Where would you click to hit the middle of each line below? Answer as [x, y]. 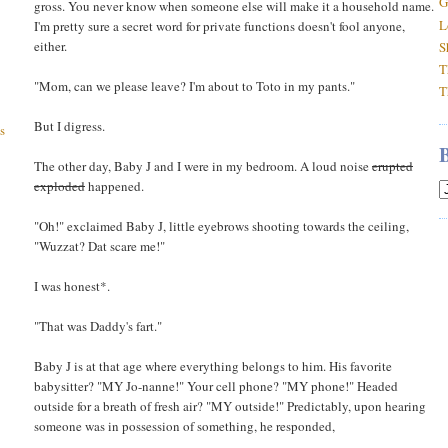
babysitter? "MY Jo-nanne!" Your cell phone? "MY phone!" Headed [216, 385]
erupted [392, 165]
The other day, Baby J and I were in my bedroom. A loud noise [203, 165]
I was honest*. [72, 285]
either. [50, 45]
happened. [114, 185]
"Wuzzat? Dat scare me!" [99, 245]
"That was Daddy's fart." [98, 325]
